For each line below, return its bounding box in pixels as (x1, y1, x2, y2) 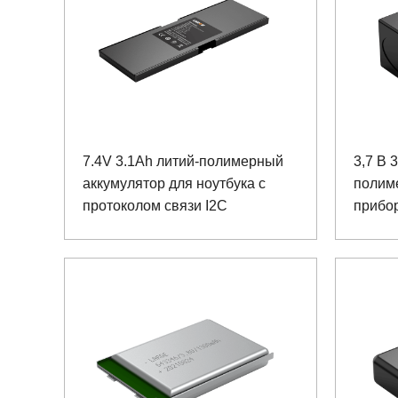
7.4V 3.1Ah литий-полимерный (83, 153, 283, 169)
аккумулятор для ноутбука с (83, 175, 266, 191)
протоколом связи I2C (83, 197, 227, 213)
